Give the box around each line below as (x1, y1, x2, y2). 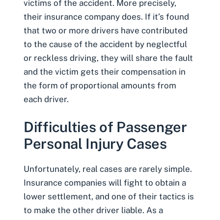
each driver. (24, 94, 71, 105)
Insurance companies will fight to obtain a (24, 177, 186, 188)
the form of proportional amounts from (24, 81, 176, 91)
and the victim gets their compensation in (24, 67, 186, 77)
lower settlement (24, 191, 91, 201)
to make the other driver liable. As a (24, 205, 163, 215)
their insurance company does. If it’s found (24, 12, 189, 22)
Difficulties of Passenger (24, 118, 187, 136)
